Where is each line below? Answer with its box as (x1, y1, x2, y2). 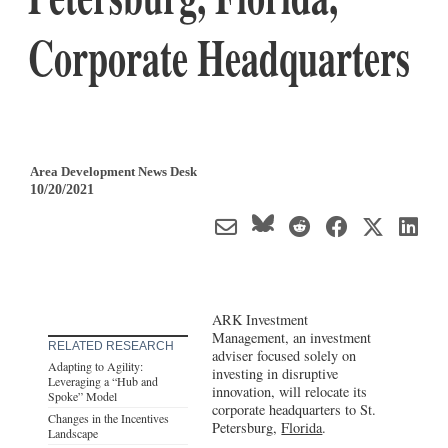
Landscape (48, 424, 98, 441)
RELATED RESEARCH (48, 338, 174, 353)
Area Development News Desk (30, 163, 197, 179)
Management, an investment (212, 327, 372, 347)
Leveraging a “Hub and (48, 372, 158, 389)
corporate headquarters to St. (212, 399, 377, 419)
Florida (281, 417, 323, 437)
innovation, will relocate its (212, 381, 368, 401)
